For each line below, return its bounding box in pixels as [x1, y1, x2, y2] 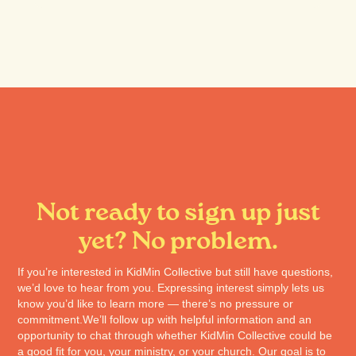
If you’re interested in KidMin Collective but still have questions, [17, 265, 334, 278]
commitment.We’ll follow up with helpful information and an [17, 313, 312, 326]
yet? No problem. [78, 229, 278, 254]
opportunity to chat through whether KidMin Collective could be [17, 329, 333, 342]
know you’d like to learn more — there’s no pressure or [17, 297, 294, 310]
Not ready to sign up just [36, 200, 320, 226]
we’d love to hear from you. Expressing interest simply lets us [17, 281, 325, 294]
